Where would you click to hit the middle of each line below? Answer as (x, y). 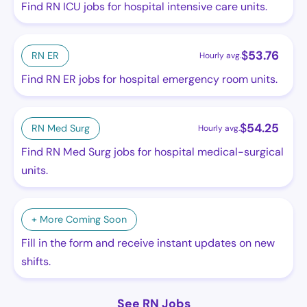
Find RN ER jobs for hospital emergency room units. (149, 79)
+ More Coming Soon (79, 219)
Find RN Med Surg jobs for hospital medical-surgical (152, 152)
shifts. (36, 261)
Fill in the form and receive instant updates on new (148, 243)
